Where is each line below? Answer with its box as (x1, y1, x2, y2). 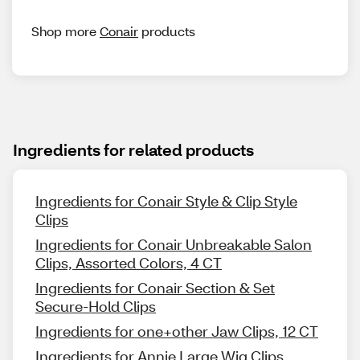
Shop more (31, 22, 100, 40)
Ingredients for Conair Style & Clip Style (35, 191, 297, 211)
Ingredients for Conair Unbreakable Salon (35, 235, 312, 255)
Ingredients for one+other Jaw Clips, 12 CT (35, 321, 318, 342)
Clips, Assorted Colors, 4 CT (35, 253, 222, 273)
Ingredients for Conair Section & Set (35, 278, 275, 298)
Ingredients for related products (13, 139, 254, 161)
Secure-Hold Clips (35, 297, 156, 317)
